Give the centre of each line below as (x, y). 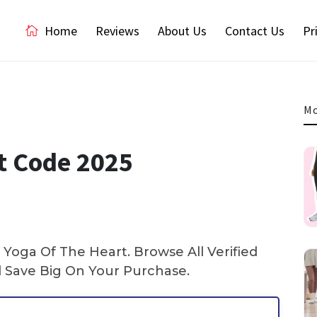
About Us (182, 30)
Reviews (117, 30)
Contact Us (255, 30)
